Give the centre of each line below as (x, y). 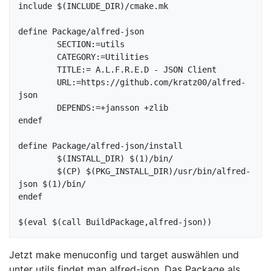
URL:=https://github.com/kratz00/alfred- (38, 83)
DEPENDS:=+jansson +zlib (38, 108)
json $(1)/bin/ (52, 184)
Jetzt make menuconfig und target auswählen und (124, 255)
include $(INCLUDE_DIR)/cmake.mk (93, 6)
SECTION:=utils (38, 44)
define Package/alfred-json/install (100, 146)
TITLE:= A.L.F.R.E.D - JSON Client (38, 70)
